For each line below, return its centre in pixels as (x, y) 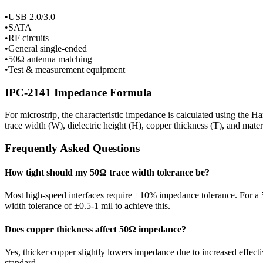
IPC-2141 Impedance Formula (78, 92)
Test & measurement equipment (67, 69)
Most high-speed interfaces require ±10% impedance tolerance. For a (133, 195)
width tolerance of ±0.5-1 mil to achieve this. (87, 206)
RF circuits (28, 38)
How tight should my (47, 173)
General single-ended (48, 48)
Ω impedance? (157, 229)
